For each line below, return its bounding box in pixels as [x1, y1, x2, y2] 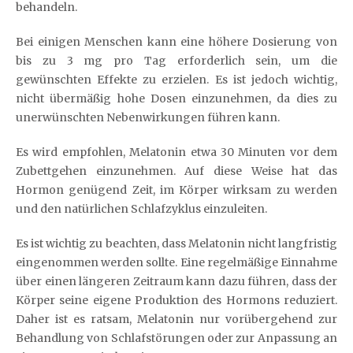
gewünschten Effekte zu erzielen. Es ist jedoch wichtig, [16, 72, 337, 87]
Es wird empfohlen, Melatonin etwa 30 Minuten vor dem [16, 145, 337, 159]
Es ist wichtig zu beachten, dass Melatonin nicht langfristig [16, 236, 337, 251]
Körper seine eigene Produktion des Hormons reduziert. [16, 293, 337, 307]
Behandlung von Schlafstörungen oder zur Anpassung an [16, 331, 337, 345]
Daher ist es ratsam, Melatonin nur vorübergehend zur [16, 312, 337, 326]
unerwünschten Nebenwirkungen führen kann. [16, 110, 280, 124]
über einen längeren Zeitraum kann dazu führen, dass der [16, 274, 337, 288]
